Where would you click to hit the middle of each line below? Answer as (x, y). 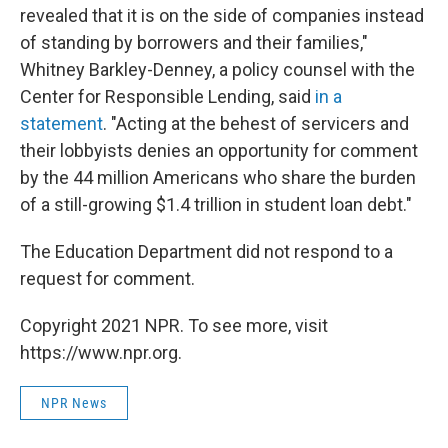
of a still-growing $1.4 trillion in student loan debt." (216, 204)
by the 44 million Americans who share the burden (218, 177)
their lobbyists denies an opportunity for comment (219, 150)
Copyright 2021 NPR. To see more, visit (174, 325)
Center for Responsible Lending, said (167, 96)
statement (61, 123)
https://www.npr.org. (101, 352)
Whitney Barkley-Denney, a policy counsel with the (217, 69)
